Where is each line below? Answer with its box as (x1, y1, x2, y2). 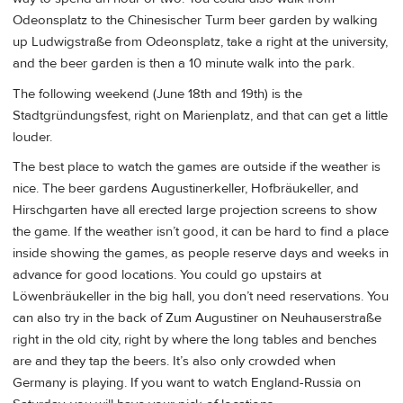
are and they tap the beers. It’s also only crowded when (13, 352, 336, 370)
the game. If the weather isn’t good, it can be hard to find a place (13, 222, 389, 240)
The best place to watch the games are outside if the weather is (13, 157, 381, 175)
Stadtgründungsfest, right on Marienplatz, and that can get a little (13, 106, 388, 124)
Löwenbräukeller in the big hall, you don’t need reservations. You (13, 287, 389, 305)
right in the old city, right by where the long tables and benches (13, 330, 377, 348)
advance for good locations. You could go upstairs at (13, 265, 321, 283)
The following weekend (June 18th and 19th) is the (13, 85, 302, 103)
